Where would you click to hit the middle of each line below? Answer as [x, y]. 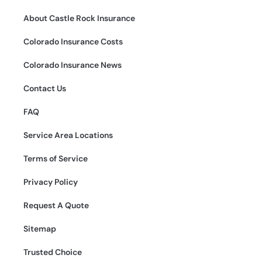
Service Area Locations [68, 135]
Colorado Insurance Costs [73, 41]
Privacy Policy [51, 182]
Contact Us [45, 88]
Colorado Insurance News [73, 65]
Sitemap [40, 228]
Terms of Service [56, 158]
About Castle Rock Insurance [79, 18]
